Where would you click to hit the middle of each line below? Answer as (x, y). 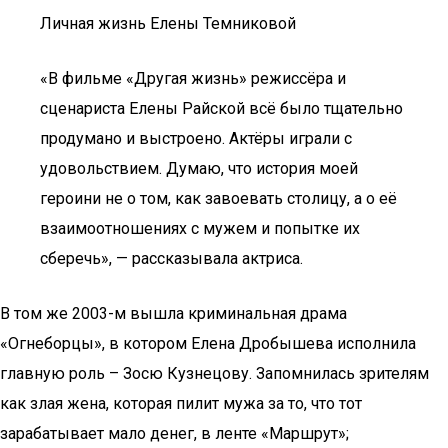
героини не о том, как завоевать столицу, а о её (218, 198)
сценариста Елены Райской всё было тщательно (221, 108)
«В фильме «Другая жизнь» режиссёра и (193, 78)
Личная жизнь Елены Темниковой (168, 23)
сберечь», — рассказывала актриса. (171, 258)
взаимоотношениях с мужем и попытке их (200, 228)
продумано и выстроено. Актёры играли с (196, 138)
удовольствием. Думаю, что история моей (199, 168)
